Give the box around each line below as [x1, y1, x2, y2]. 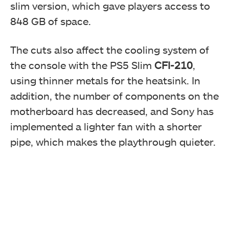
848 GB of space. [10, 14, 94, 27]
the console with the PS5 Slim [10, 58, 154, 71]
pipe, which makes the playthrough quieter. [10, 135, 216, 148]
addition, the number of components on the [10, 89, 219, 102]
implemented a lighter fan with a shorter [10, 120, 202, 132]
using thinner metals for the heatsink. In [10, 74, 200, 86]
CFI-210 [154, 58, 193, 71]
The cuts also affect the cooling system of [10, 43, 209, 56]
